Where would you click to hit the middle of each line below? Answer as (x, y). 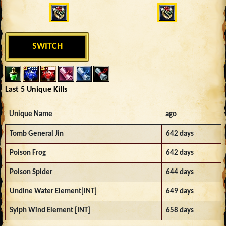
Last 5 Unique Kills (36, 90)
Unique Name (31, 114)
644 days (180, 172)
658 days (180, 210)
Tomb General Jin (37, 134)
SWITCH (47, 47)
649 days (180, 191)
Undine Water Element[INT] (53, 191)
